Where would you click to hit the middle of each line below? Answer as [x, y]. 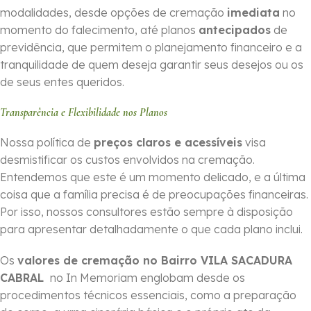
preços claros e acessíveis [168, 143]
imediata [253, 13]
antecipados [235, 30]
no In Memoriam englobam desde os [146, 278]
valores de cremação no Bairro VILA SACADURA [155, 261]
